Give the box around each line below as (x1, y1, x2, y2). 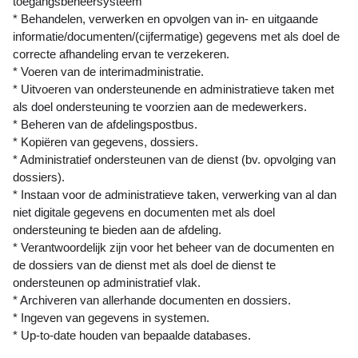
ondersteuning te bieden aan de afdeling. (13, 222, 221, 237)
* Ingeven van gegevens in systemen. (13, 310, 213, 324)
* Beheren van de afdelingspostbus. (13, 117, 197, 131)
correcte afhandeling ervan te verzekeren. (13, 46, 229, 61)
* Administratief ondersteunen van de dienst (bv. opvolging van (13, 152, 336, 166)
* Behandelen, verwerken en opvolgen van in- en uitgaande (13, 11, 318, 26)
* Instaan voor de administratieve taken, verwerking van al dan (13, 187, 336, 201)
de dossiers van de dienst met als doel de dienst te (13, 257, 276, 272)
